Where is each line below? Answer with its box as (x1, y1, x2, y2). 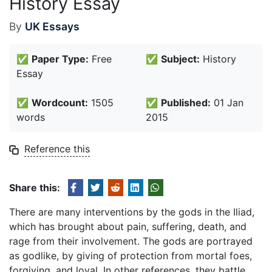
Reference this (24, 143, 90, 155)
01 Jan (211, 97, 243, 109)
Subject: (161, 53, 200, 65)
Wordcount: (32, 97, 88, 109)
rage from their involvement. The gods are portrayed (9, 235, 253, 247)
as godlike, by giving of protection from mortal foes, (9, 250, 252, 262)
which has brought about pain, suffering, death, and (9, 220, 246, 233)
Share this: (9, 182, 60, 194)
